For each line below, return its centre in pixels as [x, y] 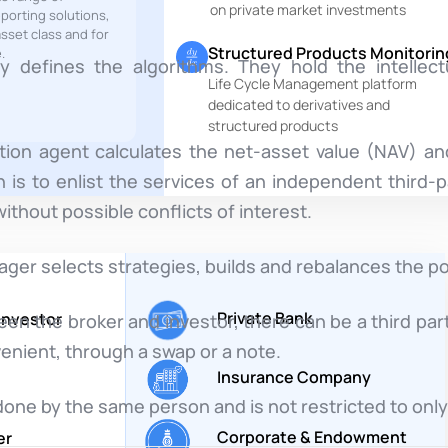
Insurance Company [293, 376]
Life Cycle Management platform [312, 84]
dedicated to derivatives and [298, 105]
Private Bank [264, 317]
